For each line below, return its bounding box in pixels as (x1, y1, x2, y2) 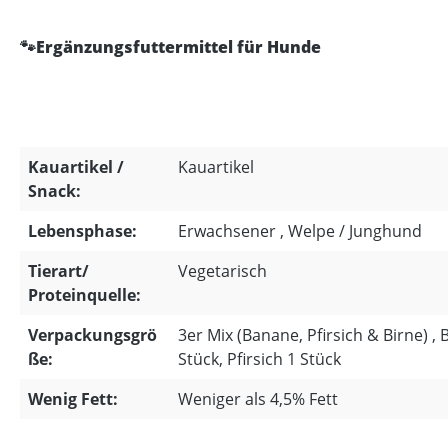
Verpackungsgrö (28, 324, 157, 346)
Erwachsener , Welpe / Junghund (178, 220, 422, 242)
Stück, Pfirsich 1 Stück (178, 348, 341, 370)
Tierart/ (28, 260, 89, 282)
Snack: (28, 180, 81, 202)
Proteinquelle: (28, 284, 141, 306)
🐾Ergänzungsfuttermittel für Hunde (20, 36, 321, 58)
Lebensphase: (28, 220, 137, 242)
